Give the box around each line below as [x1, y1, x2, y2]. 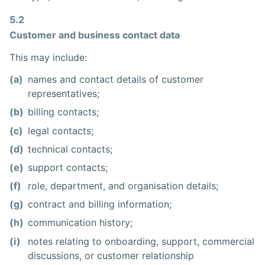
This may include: [9, 51, 87, 63]
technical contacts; [28, 143, 113, 155]
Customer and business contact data [9, 28, 180, 41]
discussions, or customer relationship [28, 249, 195, 261]
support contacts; [28, 161, 108, 173]
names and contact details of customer [28, 73, 204, 86]
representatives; [28, 88, 100, 100]
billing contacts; [28, 106, 99, 118]
